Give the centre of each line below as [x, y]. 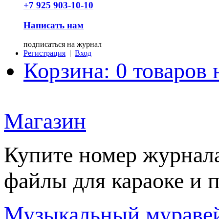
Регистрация [44, 53]
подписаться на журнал [63, 44]
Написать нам [54, 25]
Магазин [45, 121]
